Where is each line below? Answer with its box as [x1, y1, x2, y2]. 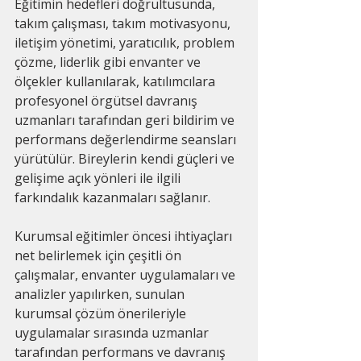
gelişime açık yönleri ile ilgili [15, 169, 184, 187]
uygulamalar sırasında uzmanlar [15, 324, 212, 342]
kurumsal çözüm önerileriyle [15, 305, 189, 322]
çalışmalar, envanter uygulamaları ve [15, 266, 239, 284]
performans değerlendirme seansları [15, 131, 239, 148]
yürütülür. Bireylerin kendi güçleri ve [15, 150, 238, 168]
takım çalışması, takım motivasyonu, [15, 15, 234, 32]
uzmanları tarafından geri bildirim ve [15, 111, 238, 129]
